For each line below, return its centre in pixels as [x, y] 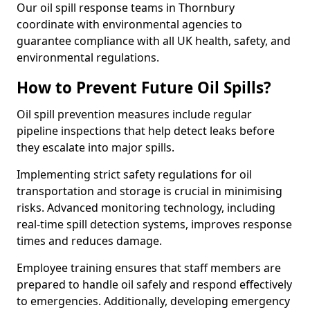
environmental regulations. [88, 57]
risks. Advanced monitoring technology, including [146, 208]
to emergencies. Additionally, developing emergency [153, 301]
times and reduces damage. [89, 241]
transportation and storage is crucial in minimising [149, 191]
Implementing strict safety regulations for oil [134, 174]
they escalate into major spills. [95, 147]
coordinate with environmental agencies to [129, 24]
